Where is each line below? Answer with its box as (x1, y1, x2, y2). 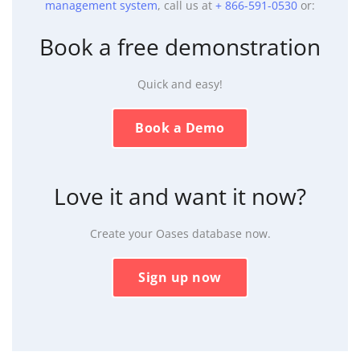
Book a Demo (135, 119, 225, 137)
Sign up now (138, 268, 222, 287)
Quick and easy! (137, 76, 223, 92)
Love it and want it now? (54, 180, 306, 211)
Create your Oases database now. (89, 225, 271, 241)
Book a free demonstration (39, 31, 321, 63)
